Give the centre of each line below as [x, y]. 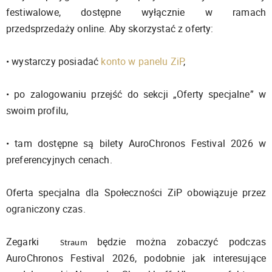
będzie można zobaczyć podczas [181, 241]
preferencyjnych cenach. [59, 159]
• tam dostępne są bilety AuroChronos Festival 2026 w [136, 143]
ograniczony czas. [46, 209]
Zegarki [33, 241]
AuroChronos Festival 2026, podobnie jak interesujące [136, 258]
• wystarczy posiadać [54, 61]
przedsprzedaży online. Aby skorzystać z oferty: [110, 28]
